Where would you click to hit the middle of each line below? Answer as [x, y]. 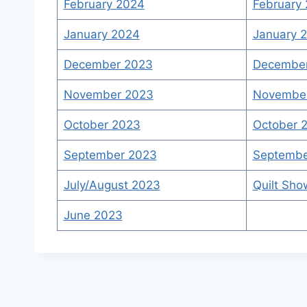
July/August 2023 [112, 185]
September [96, 155]
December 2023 [108, 64]
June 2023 [93, 215]
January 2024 [101, 34]
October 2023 [102, 125]
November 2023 [108, 95]
